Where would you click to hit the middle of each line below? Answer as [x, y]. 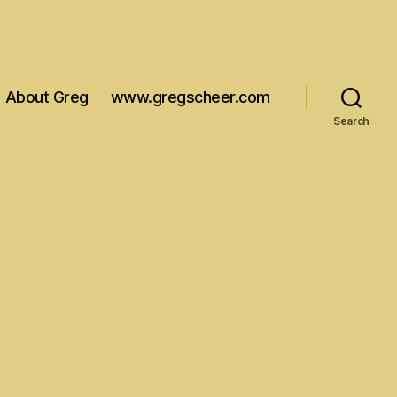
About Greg [47, 97]
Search [351, 121]
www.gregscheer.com [190, 97]
